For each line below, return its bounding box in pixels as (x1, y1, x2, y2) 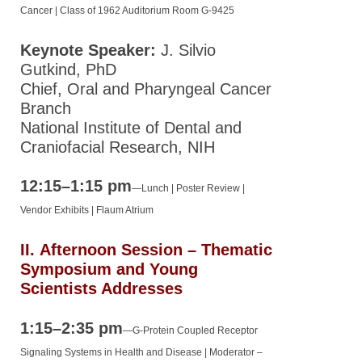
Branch (20, 99, 71, 117)
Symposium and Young (20, 259, 198, 278)
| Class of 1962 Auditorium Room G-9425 (53, 4, 237, 16)
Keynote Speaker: (20, 40, 156, 59)
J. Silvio (156, 40, 216, 59)
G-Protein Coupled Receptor (133, 324, 258, 336)
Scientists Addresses (20, 279, 183, 297)
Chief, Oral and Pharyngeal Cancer (20, 79, 271, 98)
